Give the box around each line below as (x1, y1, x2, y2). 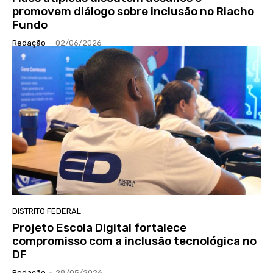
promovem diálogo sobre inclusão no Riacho (12, 4, 254, 18)
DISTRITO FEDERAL (12, 207, 81, 216)
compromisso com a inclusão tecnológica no (12, 234, 257, 249)
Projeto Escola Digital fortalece (12, 221, 186, 235)
